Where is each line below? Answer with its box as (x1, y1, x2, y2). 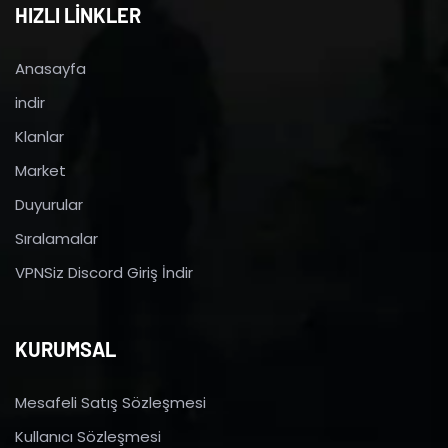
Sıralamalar (15, 227, 98, 249)
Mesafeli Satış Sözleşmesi (15, 391, 206, 413)
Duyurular (15, 193, 83, 215)
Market (15, 159, 66, 181)
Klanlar (15, 125, 64, 147)
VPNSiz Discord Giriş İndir (15, 261, 193, 283)
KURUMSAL (15, 336, 116, 361)
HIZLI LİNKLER (15, 2, 141, 27)
